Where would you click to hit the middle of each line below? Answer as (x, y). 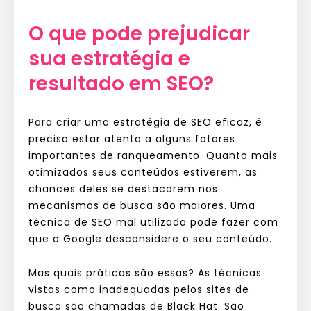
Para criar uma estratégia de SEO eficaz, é (145, 122)
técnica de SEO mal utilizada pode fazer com (153, 222)
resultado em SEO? (121, 83)
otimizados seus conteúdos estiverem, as (143, 172)
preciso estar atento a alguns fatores (132, 138)
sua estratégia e (109, 58)
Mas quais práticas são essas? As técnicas (145, 272)
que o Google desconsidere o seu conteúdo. (150, 238)
